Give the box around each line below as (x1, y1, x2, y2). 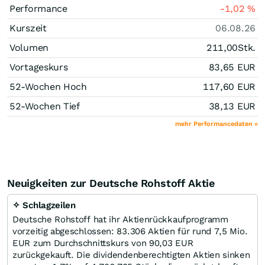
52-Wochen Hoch (9, 80, 87, 92)
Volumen (9, 41, 49, 53)
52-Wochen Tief (9, 100, 80, 112)
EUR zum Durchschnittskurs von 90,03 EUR (12, 237, 193, 248)
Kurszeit (9, 22, 47, 34)
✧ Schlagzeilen (12, 199, 76, 211)
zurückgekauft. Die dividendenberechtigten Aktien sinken (12, 249, 250, 260)
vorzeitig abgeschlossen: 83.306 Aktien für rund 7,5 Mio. (12, 225, 248, 237)
